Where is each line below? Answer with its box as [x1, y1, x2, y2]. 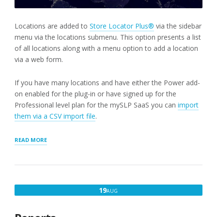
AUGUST [117, 185, 145, 195]
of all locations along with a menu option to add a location [15, 44, 198, 53]
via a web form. [15, 55, 63, 64]
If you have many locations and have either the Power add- [15, 78, 200, 88]
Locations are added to [15, 21, 90, 31]
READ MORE [15, 136, 47, 144]
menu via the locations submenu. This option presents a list [15, 32, 201, 42]
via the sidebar [154, 21, 201, 31]
